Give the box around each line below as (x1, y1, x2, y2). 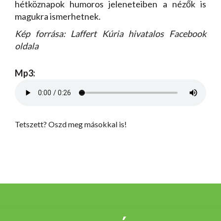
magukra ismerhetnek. (15, 11, 101, 22)
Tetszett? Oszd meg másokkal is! (15, 119, 127, 129)
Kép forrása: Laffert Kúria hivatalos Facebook (15, 28, 206, 39)
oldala (15, 40, 38, 52)
